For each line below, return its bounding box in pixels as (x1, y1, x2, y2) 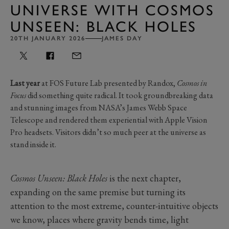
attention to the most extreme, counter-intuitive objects (10, 199, 218, 212)
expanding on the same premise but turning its (10, 186, 186, 198)
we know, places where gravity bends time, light (10, 213, 189, 225)
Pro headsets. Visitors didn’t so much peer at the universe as (10, 126, 206, 138)
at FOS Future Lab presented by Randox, (40, 77, 177, 88)
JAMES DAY (101, 34, 143, 42)
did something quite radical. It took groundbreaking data (28, 89, 213, 101)
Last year (10, 77, 40, 88)
